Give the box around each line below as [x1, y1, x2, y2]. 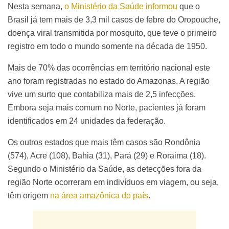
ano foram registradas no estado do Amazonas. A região [8, 76, 210, 85]
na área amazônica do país [50, 191, 148, 200]
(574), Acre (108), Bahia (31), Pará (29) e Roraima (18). [8, 151, 206, 160]
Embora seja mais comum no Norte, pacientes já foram [8, 103, 205, 112]
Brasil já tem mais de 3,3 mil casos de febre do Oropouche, [8, 15, 220, 24]
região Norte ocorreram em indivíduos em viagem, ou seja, [8, 177, 219, 187]
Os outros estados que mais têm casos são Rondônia [8, 138, 200, 147]
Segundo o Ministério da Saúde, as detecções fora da [8, 164, 201, 173]
